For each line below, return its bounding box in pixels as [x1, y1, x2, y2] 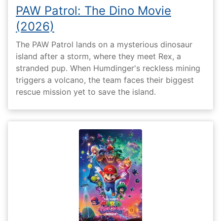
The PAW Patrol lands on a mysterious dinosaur [16, 39, 192, 50]
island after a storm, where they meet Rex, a [16, 51, 181, 62]
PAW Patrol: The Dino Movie [16, 3, 171, 18]
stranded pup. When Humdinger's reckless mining [16, 63, 200, 74]
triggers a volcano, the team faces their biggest [16, 75, 194, 85]
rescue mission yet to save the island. [16, 87, 156, 97]
